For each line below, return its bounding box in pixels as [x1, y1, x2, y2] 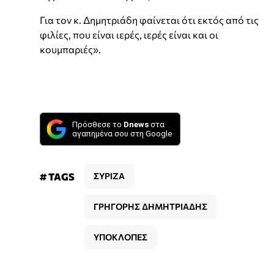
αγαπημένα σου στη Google [72, 128, 172, 138]
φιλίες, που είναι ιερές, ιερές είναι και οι [40, 28, 218, 40]
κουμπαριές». [40, 43, 101, 55]
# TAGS [40, 170, 75, 182]
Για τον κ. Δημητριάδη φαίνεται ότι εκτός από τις [40, 13, 259, 26]
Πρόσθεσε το [72, 119, 124, 129]
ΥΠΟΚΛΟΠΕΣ [94, 231, 147, 242]
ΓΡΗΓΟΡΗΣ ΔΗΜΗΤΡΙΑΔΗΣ [94, 201, 207, 212]
